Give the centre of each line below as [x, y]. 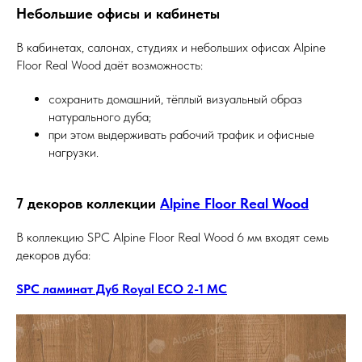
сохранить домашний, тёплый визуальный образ [175, 99]
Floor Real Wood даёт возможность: [109, 65]
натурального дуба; [100, 117]
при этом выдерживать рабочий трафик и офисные [181, 135]
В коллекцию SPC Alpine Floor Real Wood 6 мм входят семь [173, 237]
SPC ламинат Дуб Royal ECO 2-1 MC [122, 289]
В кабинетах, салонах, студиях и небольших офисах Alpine [171, 47]
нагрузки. [74, 152]
